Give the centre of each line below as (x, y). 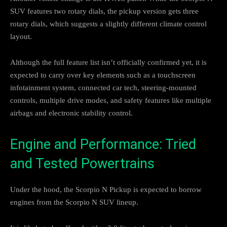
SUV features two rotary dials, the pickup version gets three (104, 11)
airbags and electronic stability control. (71, 113)
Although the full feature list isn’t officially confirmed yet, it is (108, 62)
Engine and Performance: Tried (103, 144)
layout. (21, 36)
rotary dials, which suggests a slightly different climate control (108, 24)
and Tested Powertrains (82, 163)
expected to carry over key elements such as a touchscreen (103, 75)
